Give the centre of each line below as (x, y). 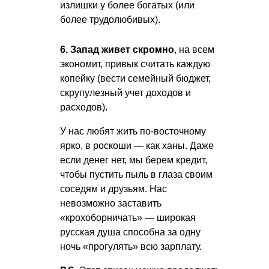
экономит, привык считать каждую (135, 64)
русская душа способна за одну (130, 232)
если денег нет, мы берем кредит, (134, 160)
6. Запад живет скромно (117, 50)
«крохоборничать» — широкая (128, 218)
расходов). (84, 107)
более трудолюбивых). (110, 20)
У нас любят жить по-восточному (133, 131)
